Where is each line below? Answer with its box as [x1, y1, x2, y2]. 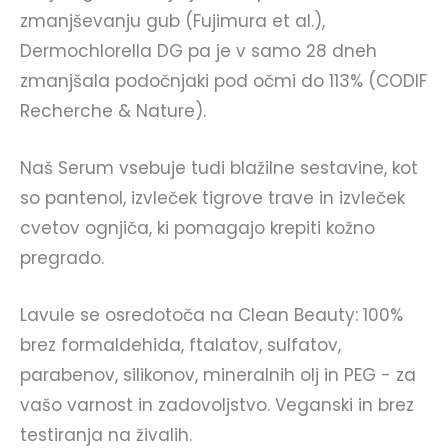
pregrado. [20, 246, 104, 271]
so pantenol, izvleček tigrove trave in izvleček [20, 186, 405, 211]
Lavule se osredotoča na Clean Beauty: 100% [20, 303, 403, 328]
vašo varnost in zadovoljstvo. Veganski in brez [20, 393, 414, 418]
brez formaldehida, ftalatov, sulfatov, [20, 333, 341, 358]
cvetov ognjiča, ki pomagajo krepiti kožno [20, 216, 375, 241]
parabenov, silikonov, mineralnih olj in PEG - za [20, 363, 416, 388]
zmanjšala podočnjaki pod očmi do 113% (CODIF [20, 68, 427, 93]
